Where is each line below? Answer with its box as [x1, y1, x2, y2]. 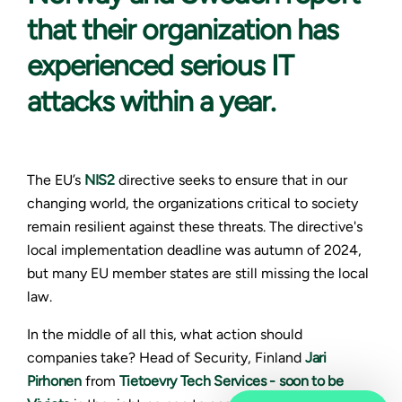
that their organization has [27, 13, 338, 48]
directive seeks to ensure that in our [114, 171, 347, 189]
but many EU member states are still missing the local [27, 265, 369, 283]
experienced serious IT [27, 48, 293, 83]
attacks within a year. [27, 84, 275, 119]
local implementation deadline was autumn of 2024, [27, 241, 362, 259]
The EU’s [27, 171, 84, 189]
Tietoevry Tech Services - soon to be [118, 372, 344, 390]
